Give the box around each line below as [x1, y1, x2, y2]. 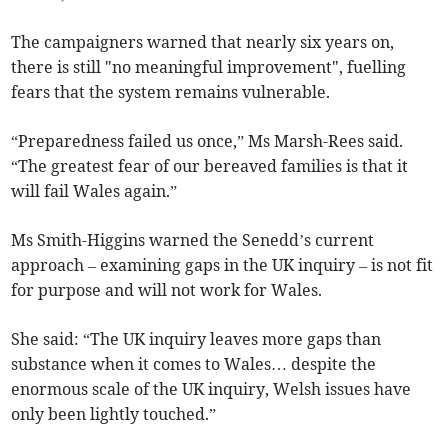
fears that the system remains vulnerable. [11, 82, 331, 103]
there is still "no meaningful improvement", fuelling [11, 57, 407, 78]
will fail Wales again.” [11, 181, 178, 202]
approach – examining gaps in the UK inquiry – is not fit [11, 255, 434, 276]
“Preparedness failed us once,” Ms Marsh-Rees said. [11, 131, 404, 152]
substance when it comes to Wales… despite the [11, 354, 377, 375]
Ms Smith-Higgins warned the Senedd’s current [11, 230, 375, 251]
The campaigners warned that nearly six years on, [11, 32, 395, 53]
